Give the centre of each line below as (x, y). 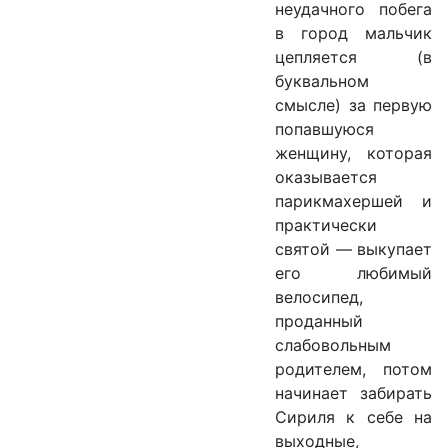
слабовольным (333, 345)
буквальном (322, 81)
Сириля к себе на (353, 417)
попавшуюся (324, 129)
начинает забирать (353, 393)
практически (326, 225)
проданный (319, 321)
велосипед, (319, 297)
